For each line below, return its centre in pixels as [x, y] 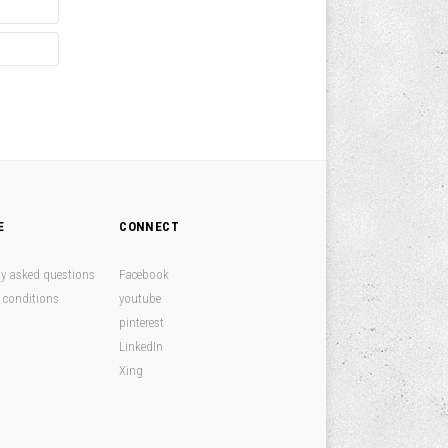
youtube [140, 298]
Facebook [144, 274]
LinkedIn [141, 346]
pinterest [142, 322]
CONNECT [149, 226]
